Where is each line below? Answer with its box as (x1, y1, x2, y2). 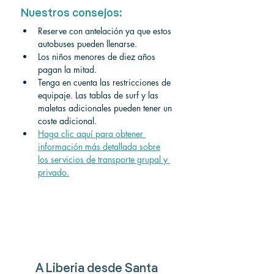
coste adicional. (38, 114, 97, 127)
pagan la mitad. (38, 63, 97, 75)
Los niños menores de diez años (38, 50, 158, 62)
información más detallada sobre (38, 140, 160, 152)
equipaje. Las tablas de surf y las (38, 89, 161, 101)
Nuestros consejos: (21, 7, 122, 19)
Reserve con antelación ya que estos (38, 24, 174, 37)
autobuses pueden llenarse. (38, 37, 137, 50)
